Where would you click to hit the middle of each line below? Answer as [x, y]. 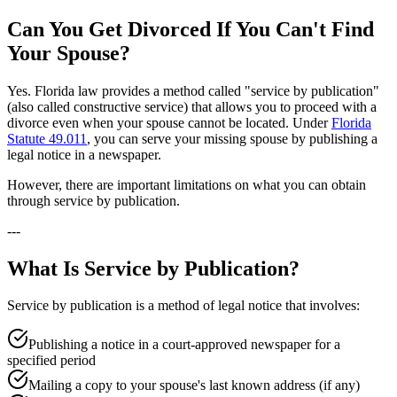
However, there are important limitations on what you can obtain [187, 184]
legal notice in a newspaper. [84, 154]
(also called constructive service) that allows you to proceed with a [192, 106]
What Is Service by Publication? [153, 268]
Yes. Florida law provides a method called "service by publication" [193, 90]
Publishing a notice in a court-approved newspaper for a [184, 345]
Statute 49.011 [47, 138]
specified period [51, 361]
